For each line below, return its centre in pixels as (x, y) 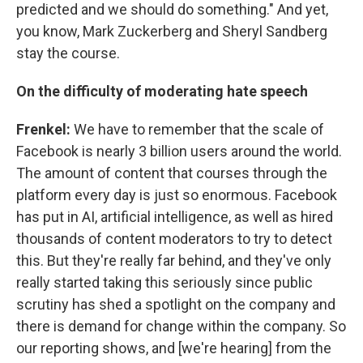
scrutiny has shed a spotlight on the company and (176, 304)
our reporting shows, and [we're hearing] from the (174, 348)
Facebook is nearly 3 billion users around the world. (179, 151)
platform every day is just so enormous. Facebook (177, 194)
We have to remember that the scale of (199, 129)
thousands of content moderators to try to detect (174, 238)
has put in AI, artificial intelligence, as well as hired (175, 216)
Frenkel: (45, 129)
